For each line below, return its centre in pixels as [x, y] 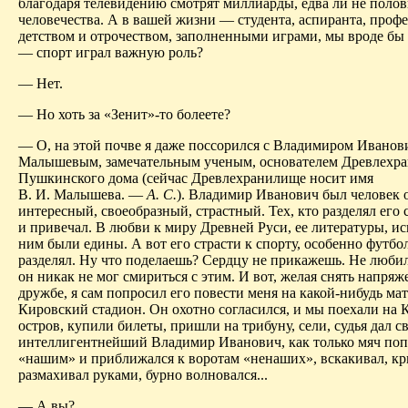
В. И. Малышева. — [82, 195]
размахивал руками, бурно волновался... [143, 375]
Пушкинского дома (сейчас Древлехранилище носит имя [196, 178]
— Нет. [41, 84]
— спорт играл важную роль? [111, 53]
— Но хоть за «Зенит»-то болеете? [124, 115]
